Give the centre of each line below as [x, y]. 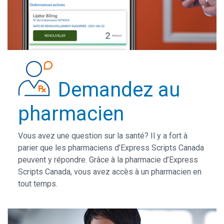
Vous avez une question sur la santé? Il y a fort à [102, 135]
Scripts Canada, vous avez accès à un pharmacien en [109, 171]
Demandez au [119, 89]
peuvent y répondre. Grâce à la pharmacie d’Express [108, 159]
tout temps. [37, 183]
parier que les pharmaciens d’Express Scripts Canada [111, 147]
